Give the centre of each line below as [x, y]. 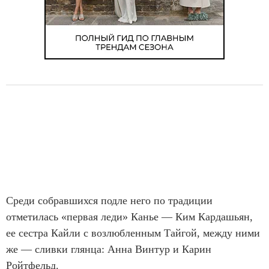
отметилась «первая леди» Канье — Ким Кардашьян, [129, 217]
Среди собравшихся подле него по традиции [109, 201]
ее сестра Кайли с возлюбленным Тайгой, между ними [133, 233]
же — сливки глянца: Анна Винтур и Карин [109, 249]
